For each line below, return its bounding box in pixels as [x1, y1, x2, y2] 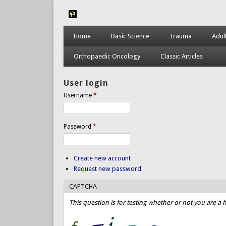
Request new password [73, 164, 141, 173]
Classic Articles [160, 52, 203, 60]
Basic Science [110, 32, 149, 40]
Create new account [73, 154, 131, 162]
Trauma [169, 32, 192, 40]
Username [63, 91, 93, 99]
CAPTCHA [69, 182, 97, 190]
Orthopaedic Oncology [73, 52, 140, 60]
